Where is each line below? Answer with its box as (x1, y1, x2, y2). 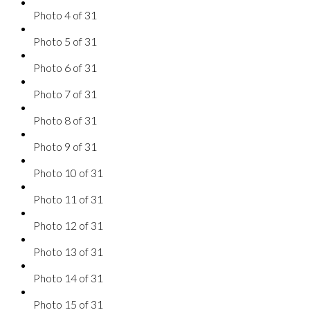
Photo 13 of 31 (33, 244, 103, 258)
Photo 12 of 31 (33, 218, 103, 232)
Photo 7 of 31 (33, 86, 97, 100)
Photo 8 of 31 (33, 113, 97, 127)
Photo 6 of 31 (33, 60, 97, 74)
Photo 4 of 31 (33, 8, 97, 21)
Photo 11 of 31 (33, 192, 103, 206)
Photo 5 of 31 (33, 34, 97, 48)
